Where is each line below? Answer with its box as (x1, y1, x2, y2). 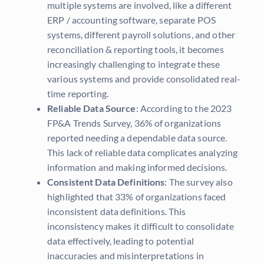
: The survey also (164, 176, 233, 188)
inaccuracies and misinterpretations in (47, 250, 204, 262)
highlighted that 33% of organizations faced (47, 191, 226, 203)
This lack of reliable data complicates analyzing (47, 147, 238, 159)
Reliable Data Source (47, 103, 136, 114)
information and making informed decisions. (47, 161, 227, 173)
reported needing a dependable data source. (47, 132, 227, 144)
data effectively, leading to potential (47, 235, 194, 247)
